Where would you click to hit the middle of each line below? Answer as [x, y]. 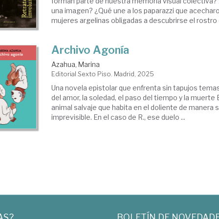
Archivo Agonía [90, 50]
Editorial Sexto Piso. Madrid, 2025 [103, 74]
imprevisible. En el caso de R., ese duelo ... [119, 117]
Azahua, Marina [76, 64]
